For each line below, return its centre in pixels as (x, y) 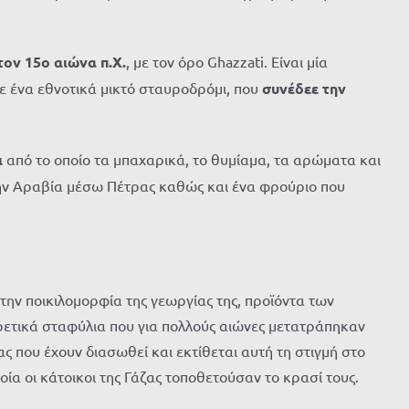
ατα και (356, 159)
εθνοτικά (67, 88)
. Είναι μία (296, 61)
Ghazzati (236, 61)
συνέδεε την (304, 88)
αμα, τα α (271, 159)
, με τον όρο (165, 61)
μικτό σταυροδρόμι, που (181, 88)
